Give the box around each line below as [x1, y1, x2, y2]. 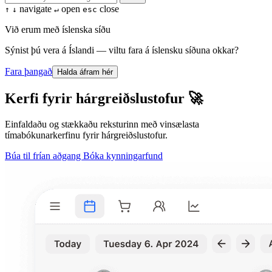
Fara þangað [5, 66, 52, 76]
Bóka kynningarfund [83, 150, 163, 161]
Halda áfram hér [57, 67, 113, 76]
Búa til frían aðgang [5, 150, 83, 161]
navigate [19, 4, 52, 14]
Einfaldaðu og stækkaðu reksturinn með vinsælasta [5, 118, 199, 129]
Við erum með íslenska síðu [5, 24, 110, 35]
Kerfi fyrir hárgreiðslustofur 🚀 [5, 90, 203, 106]
